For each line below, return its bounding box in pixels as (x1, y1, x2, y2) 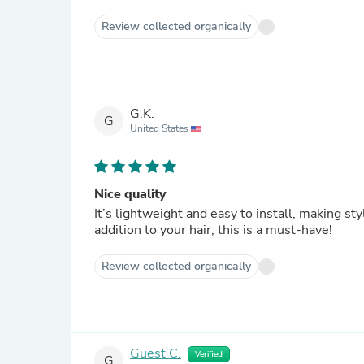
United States (130, 122, 191, 136)
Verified (195, 349, 223, 360)
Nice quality (94, 185, 167, 203)
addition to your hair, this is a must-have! (94, 221, 332, 239)
